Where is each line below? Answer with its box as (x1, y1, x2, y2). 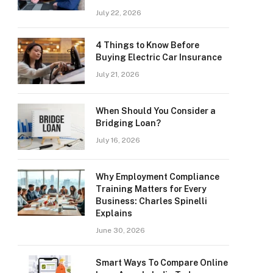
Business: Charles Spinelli (96, 196, 207, 206)
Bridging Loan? (96, 118, 161, 128)
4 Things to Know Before (96, 40, 199, 50)
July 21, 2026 (96, 70, 140, 79)
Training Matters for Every (96, 184, 207, 194)
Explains (96, 208, 132, 218)
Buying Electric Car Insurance (96, 52, 222, 62)
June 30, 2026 (96, 226, 145, 235)
